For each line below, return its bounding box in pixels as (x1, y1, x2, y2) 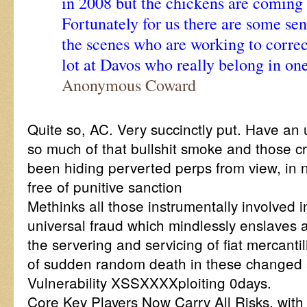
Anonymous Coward (62, 74, 196, 96)
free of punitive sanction (27, 176, 182, 197)
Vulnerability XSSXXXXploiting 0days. (27, 272, 271, 293)
